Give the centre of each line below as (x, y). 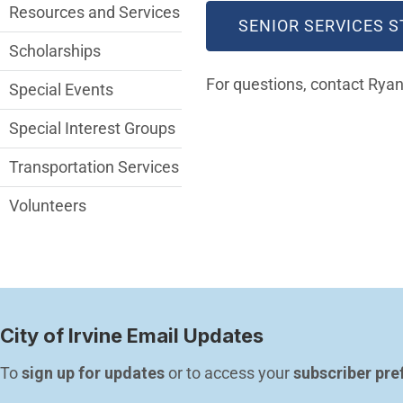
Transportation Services (94, 167)
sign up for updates (93, 373)
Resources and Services (94, 13)
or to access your (229, 373)
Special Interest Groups (92, 129)
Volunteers (48, 206)
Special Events (61, 90)
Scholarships (55, 51)
